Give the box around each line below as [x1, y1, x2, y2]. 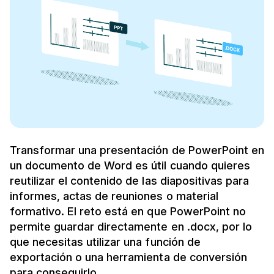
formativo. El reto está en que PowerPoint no [10, 204, 246, 218]
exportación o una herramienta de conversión [10, 250, 247, 264]
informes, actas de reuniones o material [10, 189, 218, 202]
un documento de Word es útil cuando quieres [10, 158, 250, 172]
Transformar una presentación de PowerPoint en [10, 143, 264, 157]
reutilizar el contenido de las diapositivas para [10, 174, 249, 187]
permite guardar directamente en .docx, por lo [10, 220, 252, 233]
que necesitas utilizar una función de [10, 235, 201, 248]
